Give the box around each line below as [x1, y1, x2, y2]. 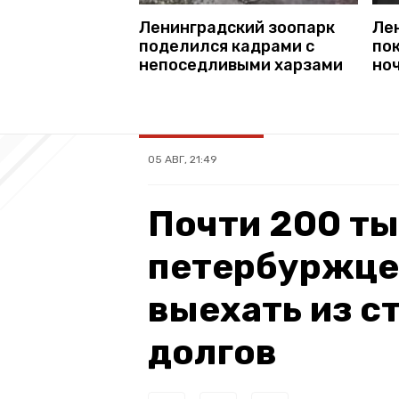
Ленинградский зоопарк [139, 17, 335, 37]
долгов [148, 330, 277, 373]
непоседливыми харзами [139, 54, 343, 75]
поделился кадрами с [139, 36, 314, 56]
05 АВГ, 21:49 [148, 152, 217, 166]
